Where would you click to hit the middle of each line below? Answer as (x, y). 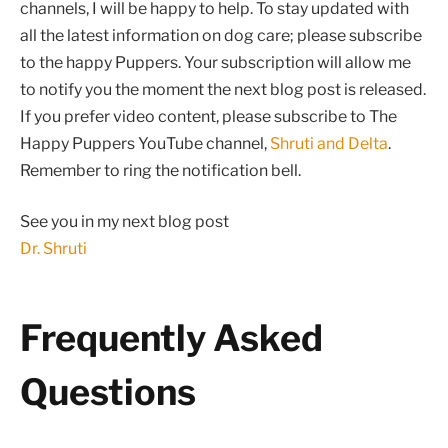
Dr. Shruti (53, 249)
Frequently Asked (171, 337)
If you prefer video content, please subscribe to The (208, 116)
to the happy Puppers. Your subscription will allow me (215, 62)
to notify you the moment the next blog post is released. (223, 89)
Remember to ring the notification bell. (160, 170)
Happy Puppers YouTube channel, (145, 143)
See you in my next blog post (124, 222)
